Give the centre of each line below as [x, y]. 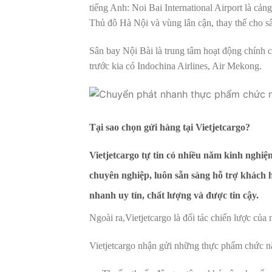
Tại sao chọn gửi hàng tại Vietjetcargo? [170, 127]
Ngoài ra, [107, 218]
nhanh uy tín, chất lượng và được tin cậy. [175, 195]
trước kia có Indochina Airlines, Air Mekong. [175, 66]
